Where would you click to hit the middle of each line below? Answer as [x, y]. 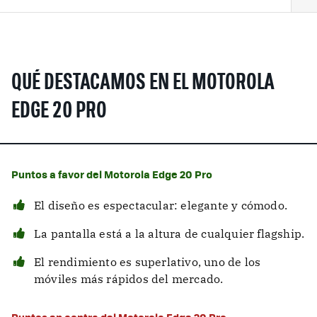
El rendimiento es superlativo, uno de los [148, 261]
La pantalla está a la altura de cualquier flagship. [169, 233]
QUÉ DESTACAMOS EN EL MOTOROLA [143, 83]
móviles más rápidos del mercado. [129, 278]
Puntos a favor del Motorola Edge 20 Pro [112, 174]
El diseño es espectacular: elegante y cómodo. [161, 205]
